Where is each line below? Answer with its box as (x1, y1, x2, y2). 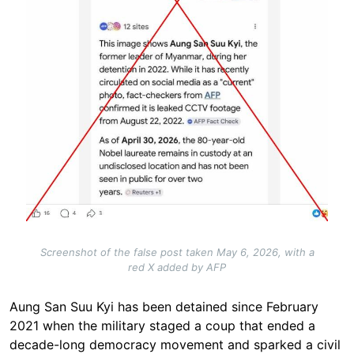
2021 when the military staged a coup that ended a (9, 317, 315, 333)
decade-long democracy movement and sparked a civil (9, 336, 341, 352)
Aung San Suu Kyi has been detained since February (9, 298, 318, 314)
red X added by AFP (128, 260, 226, 273)
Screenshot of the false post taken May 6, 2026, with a (40, 245, 314, 258)
